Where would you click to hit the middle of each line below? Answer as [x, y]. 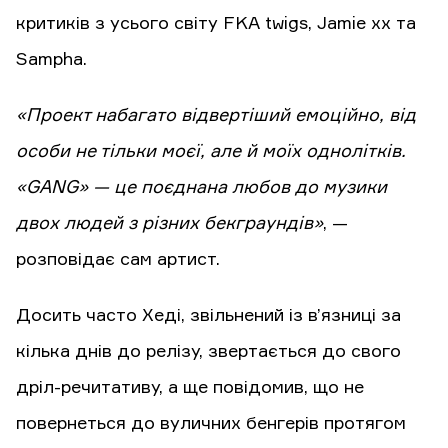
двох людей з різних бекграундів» [169, 224]
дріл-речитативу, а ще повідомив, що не [190, 388]
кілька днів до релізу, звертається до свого [208, 352]
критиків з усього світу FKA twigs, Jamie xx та [216, 24]
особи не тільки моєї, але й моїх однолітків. [211, 152]
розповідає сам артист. [118, 260]
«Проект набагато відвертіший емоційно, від [216, 116]
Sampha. [51, 60]
